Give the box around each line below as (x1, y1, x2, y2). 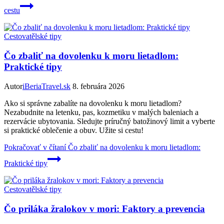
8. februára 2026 (72, 81, 124, 90)
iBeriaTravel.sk (22, 81, 70, 90)
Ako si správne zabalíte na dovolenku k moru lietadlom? (4, 98, 181, 107)
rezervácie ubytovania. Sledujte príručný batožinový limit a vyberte (4, 116, 215, 125)
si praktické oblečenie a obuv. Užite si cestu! (4, 125, 143, 134)
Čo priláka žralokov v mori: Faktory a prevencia (4, 203, 205, 214)
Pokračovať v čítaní (4, 142, 66, 151)
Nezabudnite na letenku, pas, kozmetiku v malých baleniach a (4, 107, 198, 116)
